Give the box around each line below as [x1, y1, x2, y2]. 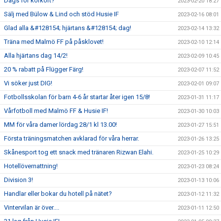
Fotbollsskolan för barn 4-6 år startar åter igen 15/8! [4, 93, 150, 101]
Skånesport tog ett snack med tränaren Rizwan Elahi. [4, 148, 153, 156]
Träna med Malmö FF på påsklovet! [4, 38, 104, 46]
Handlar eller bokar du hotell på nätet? [4, 190, 112, 198]
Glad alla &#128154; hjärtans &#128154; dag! [4, 24, 131, 32]
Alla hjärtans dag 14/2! [4, 52, 68, 60]
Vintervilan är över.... [4, 204, 59, 212]
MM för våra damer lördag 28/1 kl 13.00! [4, 121, 117, 129]
